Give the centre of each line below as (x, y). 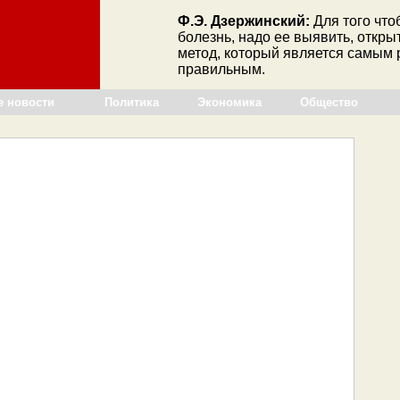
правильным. (221, 69)
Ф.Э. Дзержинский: (244, 21)
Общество (329, 102)
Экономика (229, 102)
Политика (132, 102)
